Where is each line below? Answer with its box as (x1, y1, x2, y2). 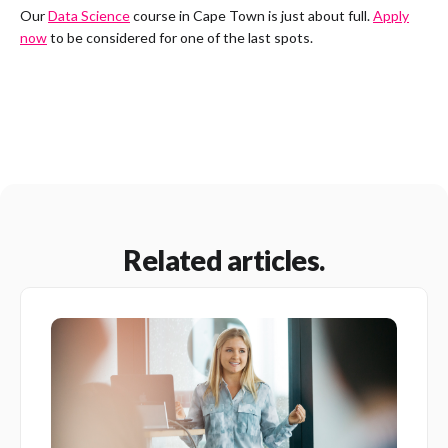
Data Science (48, 6, 130, 24)
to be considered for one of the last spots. (47, 28, 313, 46)
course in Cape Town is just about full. (130, 6, 373, 24)
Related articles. (123, 242, 325, 277)
